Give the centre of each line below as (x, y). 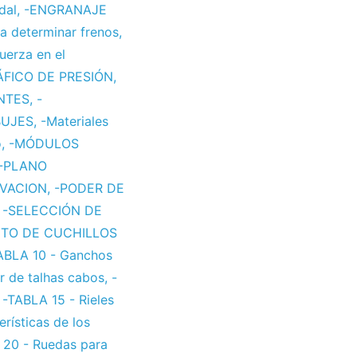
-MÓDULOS (44, 144)
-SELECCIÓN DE (52, 211)
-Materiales (75, 122)
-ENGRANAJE (65, 10)
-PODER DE (89, 188)
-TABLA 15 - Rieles (58, 300)
